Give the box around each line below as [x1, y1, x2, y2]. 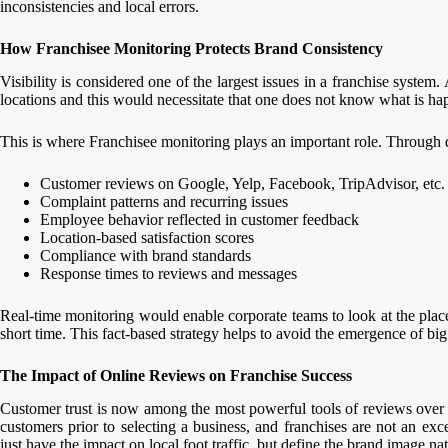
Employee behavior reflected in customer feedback [40, 210, 359, 228]
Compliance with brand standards [40, 246, 251, 264]
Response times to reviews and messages [40, 264, 297, 282]
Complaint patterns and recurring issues [40, 192, 288, 210]
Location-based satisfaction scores [40, 228, 254, 246]
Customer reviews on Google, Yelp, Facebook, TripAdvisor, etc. [40, 174, 445, 192]
